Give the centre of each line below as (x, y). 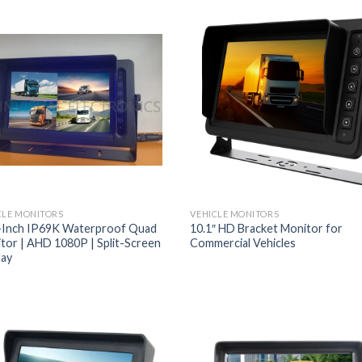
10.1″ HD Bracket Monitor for (267, 229)
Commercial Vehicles (243, 243)
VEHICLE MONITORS (235, 214)
